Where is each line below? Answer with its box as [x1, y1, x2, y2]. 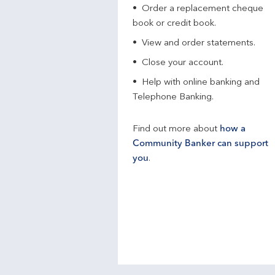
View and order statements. [142, 39, 255, 48]
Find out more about [133, 125, 220, 134]
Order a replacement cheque [142, 4, 263, 14]
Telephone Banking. [133, 93, 214, 102]
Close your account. [142, 58, 223, 68]
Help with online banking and [142, 78, 260, 87]
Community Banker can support [133, 139, 268, 149]
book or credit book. [133, 19, 216, 28]
